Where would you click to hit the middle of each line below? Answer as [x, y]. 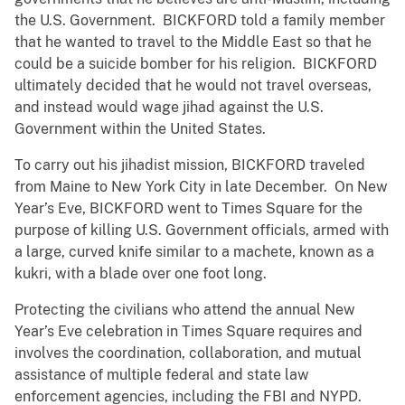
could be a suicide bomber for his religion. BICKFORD [196, 64]
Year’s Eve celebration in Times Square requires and [188, 332]
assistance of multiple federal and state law [162, 375]
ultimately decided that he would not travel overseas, [193, 86]
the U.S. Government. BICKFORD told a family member [200, 21]
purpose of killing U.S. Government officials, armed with [202, 231]
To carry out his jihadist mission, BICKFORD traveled [190, 165]
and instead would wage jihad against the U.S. [169, 108]
